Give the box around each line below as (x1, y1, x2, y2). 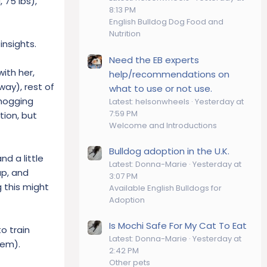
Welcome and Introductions (109, 119, 217, 131)
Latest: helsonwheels (109, 95, 190, 107)
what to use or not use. (109, 82, 212, 95)
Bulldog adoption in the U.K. (109, 144, 229, 157)
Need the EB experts (109, 53, 199, 66)
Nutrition (109, 28, 141, 40)
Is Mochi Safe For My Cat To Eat (109, 219, 247, 232)
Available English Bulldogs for (109, 182, 222, 194)
